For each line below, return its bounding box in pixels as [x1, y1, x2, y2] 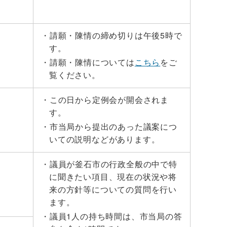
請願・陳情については [49, 56, 135, 68]
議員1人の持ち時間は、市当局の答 [49, 210, 182, 222]
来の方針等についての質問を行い [49, 183, 177, 195]
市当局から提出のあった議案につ [49, 121, 177, 132]
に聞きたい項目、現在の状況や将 [49, 171, 177, 182]
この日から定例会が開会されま [49, 94, 169, 105]
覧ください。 [49, 69, 100, 81]
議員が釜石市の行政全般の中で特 [49, 158, 177, 170]
